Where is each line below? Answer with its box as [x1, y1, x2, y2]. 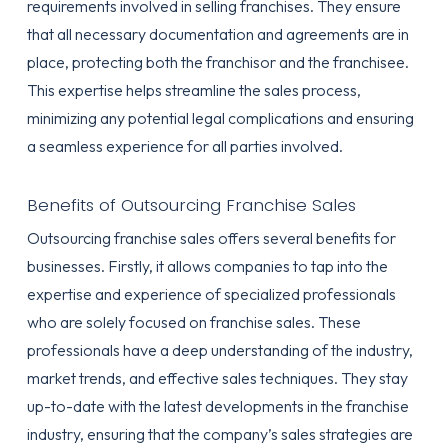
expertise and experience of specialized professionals [26, 284, 396, 304]
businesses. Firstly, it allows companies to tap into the [26, 256, 388, 276]
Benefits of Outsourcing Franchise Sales [26, 193, 356, 217]
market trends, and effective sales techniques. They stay [26, 368, 408, 388]
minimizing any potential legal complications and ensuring [26, 108, 414, 128]
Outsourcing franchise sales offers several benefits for [26, 228, 396, 248]
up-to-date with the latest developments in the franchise [26, 396, 409, 416]
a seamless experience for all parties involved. [26, 136, 343, 156]
